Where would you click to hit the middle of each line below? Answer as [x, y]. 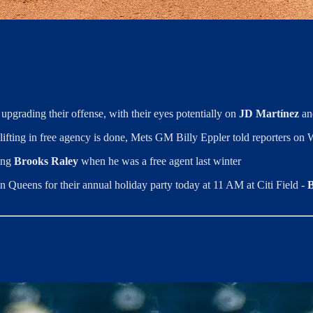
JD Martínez [270, 114]
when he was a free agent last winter [160, 161]
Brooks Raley [46, 161]
